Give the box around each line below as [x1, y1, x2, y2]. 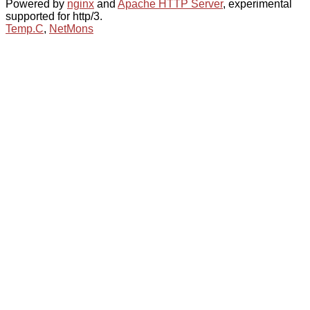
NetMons [49, 22, 93, 35]
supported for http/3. [6, 10, 102, 22]
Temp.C [6, 22, 44, 35]
